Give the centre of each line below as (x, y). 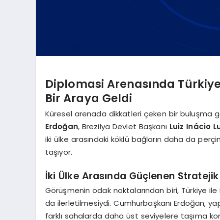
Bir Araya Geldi (89, 98)
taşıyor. (58, 152)
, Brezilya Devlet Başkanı (124, 126)
